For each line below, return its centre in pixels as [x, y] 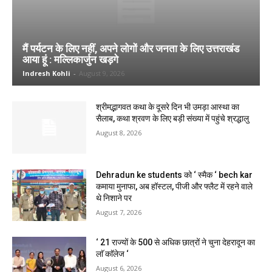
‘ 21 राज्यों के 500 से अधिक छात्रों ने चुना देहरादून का [176, 243]
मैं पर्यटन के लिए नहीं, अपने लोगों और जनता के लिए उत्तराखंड [131, 49]
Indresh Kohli [46, 73]
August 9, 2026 [102, 73]
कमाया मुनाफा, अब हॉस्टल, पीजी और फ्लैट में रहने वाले [175, 186]
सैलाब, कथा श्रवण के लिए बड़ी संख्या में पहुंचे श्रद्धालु [173, 119]
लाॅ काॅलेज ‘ [114, 254]
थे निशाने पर [114, 198]
